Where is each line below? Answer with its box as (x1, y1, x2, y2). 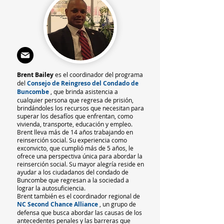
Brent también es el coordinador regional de (17, 192, 140, 200)
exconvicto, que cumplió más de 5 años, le (17, 144, 133, 152)
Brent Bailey (17, 70, 53, 79)
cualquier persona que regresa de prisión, (17, 96, 133, 104)
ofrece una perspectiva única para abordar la (17, 152, 142, 160)
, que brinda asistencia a (50, 87, 118, 95)
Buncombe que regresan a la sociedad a (17, 176, 129, 184)
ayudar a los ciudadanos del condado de (17, 168, 128, 176)
